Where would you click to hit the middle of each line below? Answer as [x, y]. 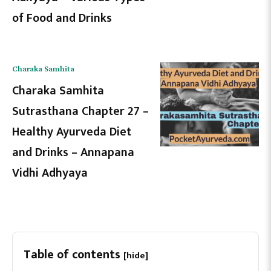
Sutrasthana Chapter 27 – [80, 111]
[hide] [136, 255]
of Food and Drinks [62, 18]
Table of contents [73, 254]
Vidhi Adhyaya [50, 173]
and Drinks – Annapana [73, 152]
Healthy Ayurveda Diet [72, 132]
